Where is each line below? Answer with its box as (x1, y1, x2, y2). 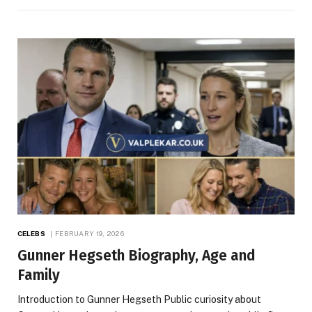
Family (17, 265, 60, 284)
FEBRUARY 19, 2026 (54, 228, 125, 237)
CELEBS (17, 228, 45, 237)
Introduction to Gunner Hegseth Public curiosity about (17, 293, 261, 305)
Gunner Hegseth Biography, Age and (17, 246, 256, 265)
